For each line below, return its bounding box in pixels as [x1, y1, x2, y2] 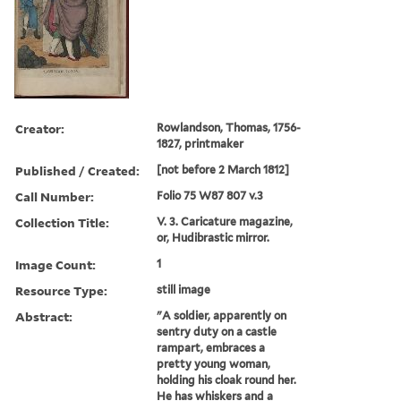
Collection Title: [15, 213, 109, 231]
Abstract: [15, 307, 73, 325]
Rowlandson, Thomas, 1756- [157, 120, 302, 134]
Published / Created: [15, 161, 140, 179]
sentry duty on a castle [157, 324, 277, 338]
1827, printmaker [157, 136, 244, 150]
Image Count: [15, 255, 96, 273]
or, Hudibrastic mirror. [157, 230, 270, 244]
